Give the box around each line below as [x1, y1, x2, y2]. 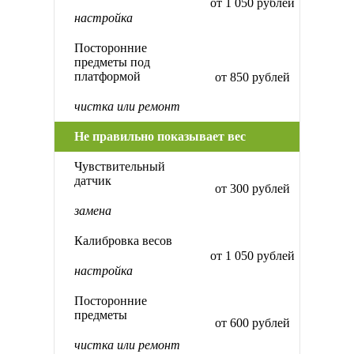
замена [74, 204, 111, 218]
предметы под [74, 55, 150, 70]
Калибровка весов [74, 234, 172, 248]
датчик [74, 174, 111, 188]
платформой [74, 70, 141, 84]
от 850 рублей [214, 70, 290, 85]
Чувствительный [74, 160, 165, 174]
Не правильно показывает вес [74, 130, 246, 144]
